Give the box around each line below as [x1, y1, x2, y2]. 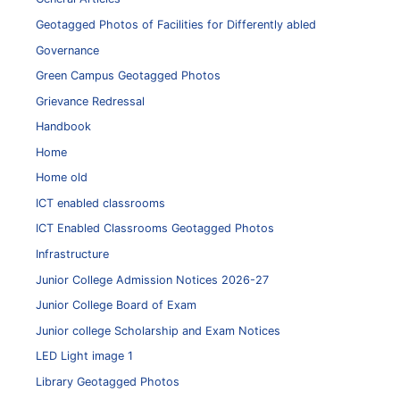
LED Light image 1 [36, 349, 133, 363]
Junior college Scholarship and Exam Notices [36, 323, 280, 337]
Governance [36, 43, 99, 57]
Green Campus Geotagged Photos [36, 69, 221, 83]
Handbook [36, 120, 91, 134]
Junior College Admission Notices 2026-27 [36, 272, 269, 287]
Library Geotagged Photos [36, 374, 179, 388]
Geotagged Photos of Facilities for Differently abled [36, 17, 316, 31]
